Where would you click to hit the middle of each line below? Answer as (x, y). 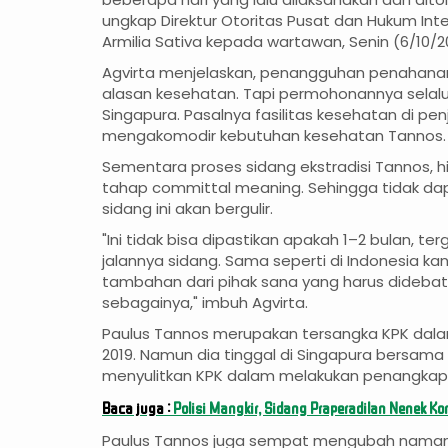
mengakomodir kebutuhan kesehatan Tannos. (274, 136)
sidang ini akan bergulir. (187, 209)
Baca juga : (137, 408)
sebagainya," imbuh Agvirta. (205, 303)
